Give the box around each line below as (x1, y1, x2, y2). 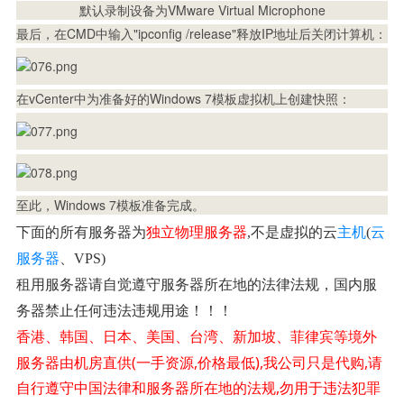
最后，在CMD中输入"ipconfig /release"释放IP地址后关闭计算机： (15, 23, 387, 42)
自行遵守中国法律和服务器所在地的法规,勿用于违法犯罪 (15, 377, 381, 398)
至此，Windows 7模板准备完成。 (15, 195, 205, 214)
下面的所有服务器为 (15, 224, 146, 240)
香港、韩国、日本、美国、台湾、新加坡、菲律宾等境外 (15, 328, 377, 344)
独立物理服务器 (145, 224, 247, 240)
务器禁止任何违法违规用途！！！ (15, 302, 233, 318)
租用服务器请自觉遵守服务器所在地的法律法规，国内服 (15, 276, 377, 292)
